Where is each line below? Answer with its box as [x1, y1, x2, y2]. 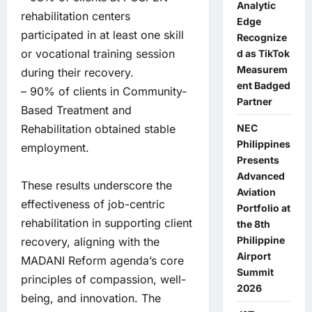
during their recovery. [21, 65, 134, 79]
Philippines [236, 138, 290, 150]
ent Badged [236, 79, 290, 91]
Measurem [236, 63, 288, 75]
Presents [236, 154, 279, 166]
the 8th [236, 218, 270, 230]
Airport [236, 250, 271, 262]
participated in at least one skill [21, 28, 184, 42]
